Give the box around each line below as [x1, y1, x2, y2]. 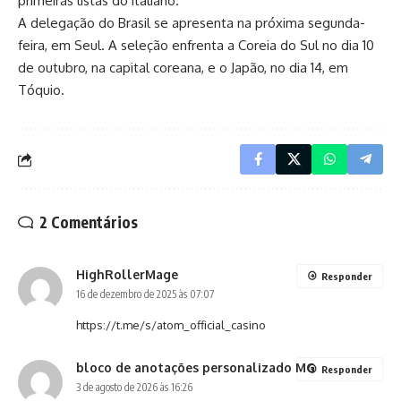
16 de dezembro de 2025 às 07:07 [76, 287, 214, 301]
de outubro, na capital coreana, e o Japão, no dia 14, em [18, 59, 348, 76]
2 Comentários [39, 212, 138, 232]
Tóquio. [18, 81, 64, 98]
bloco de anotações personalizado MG [76, 360, 315, 375]
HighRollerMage [76, 267, 178, 282]
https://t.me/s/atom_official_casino [76, 318, 266, 332]
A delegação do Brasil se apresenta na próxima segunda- [18, 14, 365, 31]
